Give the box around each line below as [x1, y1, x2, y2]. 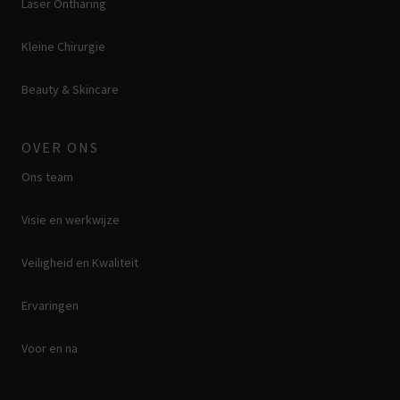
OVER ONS [21, 137, 99, 156]
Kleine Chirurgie [21, 37, 105, 54]
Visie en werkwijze [21, 211, 120, 228]
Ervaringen [21, 296, 79, 313]
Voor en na [21, 339, 78, 356]
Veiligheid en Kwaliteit [21, 254, 138, 271]
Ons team [21, 168, 73, 185]
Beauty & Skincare [21, 80, 119, 97]
